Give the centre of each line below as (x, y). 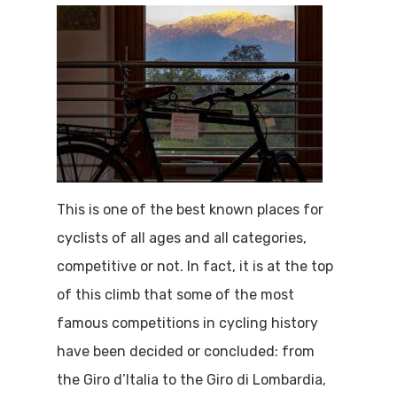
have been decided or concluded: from (186, 351)
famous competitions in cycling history (187, 323)
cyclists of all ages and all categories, (182, 238)
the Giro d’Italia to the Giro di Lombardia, (191, 380)
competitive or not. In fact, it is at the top (195, 266)
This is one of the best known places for (190, 210)
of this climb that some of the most (175, 295)
